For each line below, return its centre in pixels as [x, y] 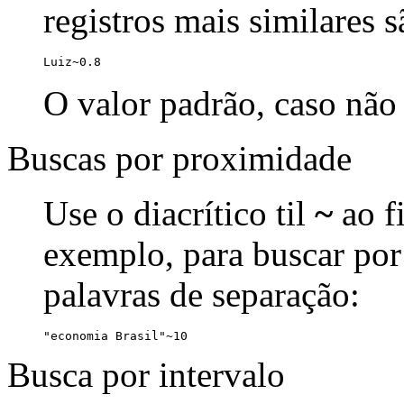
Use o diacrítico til [179, 213]
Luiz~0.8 [72, 61]
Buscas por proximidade [179, 158]
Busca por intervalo [146, 374]
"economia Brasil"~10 [115, 335]
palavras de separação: [202, 294]
